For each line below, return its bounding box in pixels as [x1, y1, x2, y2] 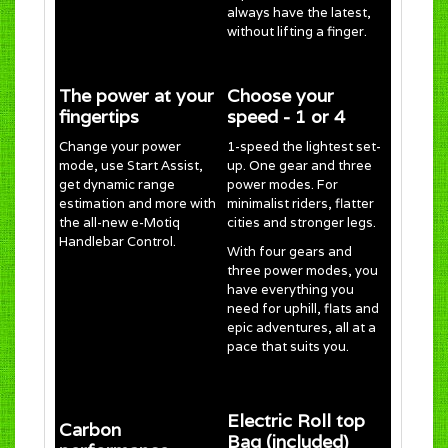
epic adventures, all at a [227, 318, 376, 336]
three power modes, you [227, 261, 378, 279]
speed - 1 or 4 [227, 104, 345, 128]
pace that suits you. [227, 337, 349, 355]
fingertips [59, 104, 139, 128]
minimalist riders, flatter [227, 194, 374, 212]
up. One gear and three [227, 156, 372, 174]
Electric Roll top [227, 408, 365, 432]
